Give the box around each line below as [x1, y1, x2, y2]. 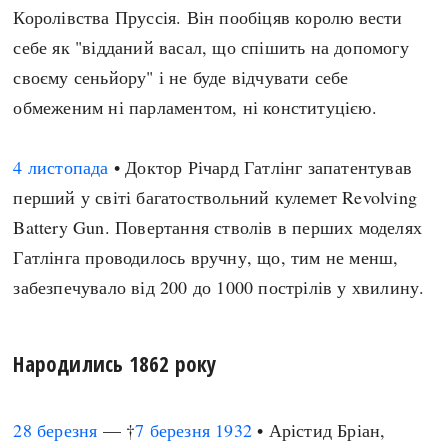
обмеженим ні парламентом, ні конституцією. [13, 95, 377, 119]
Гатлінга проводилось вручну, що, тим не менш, [13, 245, 399, 269]
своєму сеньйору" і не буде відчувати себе [13, 65, 349, 89]
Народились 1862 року [13, 349, 217, 378]
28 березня [13, 418, 98, 442]
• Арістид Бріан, [252, 418, 386, 442]
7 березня [135, 418, 211, 442]
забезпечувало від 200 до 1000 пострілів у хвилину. [13, 275, 425, 299]
